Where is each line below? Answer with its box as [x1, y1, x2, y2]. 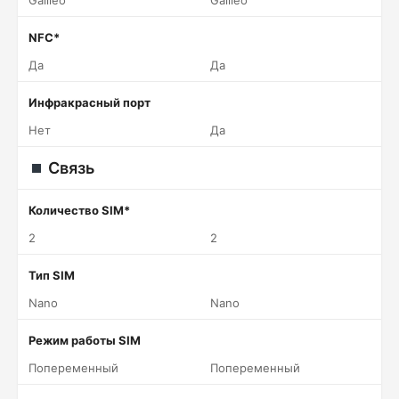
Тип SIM [28, 268, 75, 282]
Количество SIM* [28, 203, 130, 217]
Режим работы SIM [28, 333, 141, 347]
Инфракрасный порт [28, 95, 151, 110]
